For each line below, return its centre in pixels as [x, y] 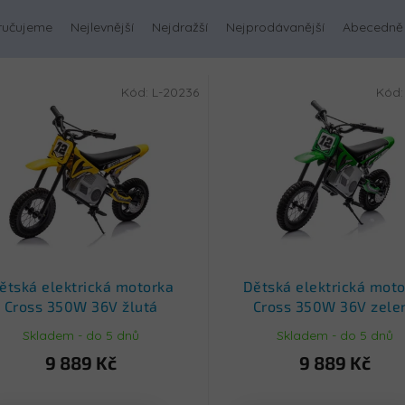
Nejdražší [180, 28]
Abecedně [373, 28]
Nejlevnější [102, 28]
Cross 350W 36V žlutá [81, 306]
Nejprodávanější [275, 28]
